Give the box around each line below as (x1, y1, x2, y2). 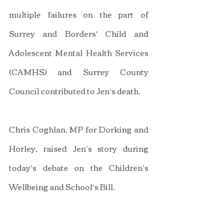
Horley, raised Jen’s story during (9, 140, 148, 156)
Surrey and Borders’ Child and (9, 26, 148, 41)
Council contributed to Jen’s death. (9, 83, 140, 98)
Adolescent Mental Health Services (9, 45, 148, 60)
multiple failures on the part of (9, 6, 148, 22)
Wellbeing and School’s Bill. (9, 179, 115, 194)
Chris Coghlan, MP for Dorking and (9, 121, 148, 137)
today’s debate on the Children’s (9, 160, 148, 175)
